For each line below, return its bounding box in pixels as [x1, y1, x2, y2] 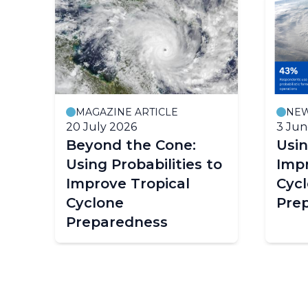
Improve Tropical [66, 175, 190, 192]
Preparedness [66, 213, 168, 230]
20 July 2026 [66, 120, 137, 133]
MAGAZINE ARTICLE [76, 105, 178, 118]
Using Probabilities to [66, 155, 222, 173]
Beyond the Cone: [66, 136, 196, 153]
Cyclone [66, 194, 124, 211]
